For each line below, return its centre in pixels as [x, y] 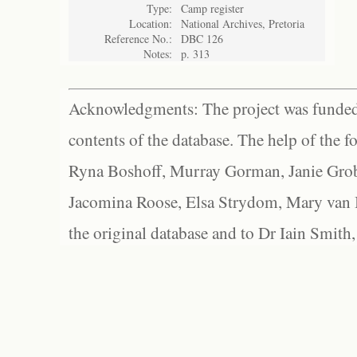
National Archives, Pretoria [243, 24]
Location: [151, 24]
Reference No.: [138, 39]
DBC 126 [202, 39]
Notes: [158, 54]
